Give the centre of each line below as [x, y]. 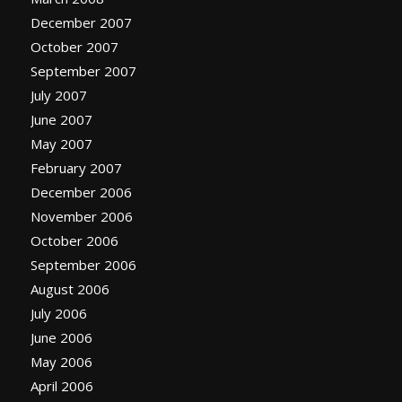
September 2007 [83, 71]
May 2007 [61, 144]
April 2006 [61, 386]
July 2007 [58, 96]
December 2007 [81, 23]
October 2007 [74, 47]
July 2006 [58, 314]
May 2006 [61, 362]
